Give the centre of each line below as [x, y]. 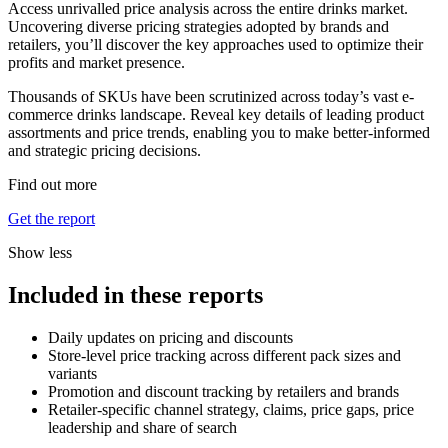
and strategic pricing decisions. [104, 151]
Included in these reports [135, 294]
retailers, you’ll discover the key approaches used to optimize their [215, 45]
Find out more [52, 185]
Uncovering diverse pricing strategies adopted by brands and [198, 27]
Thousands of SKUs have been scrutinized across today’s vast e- [211, 97]
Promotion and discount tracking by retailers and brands [223, 391]
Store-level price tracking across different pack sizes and [224, 355]
